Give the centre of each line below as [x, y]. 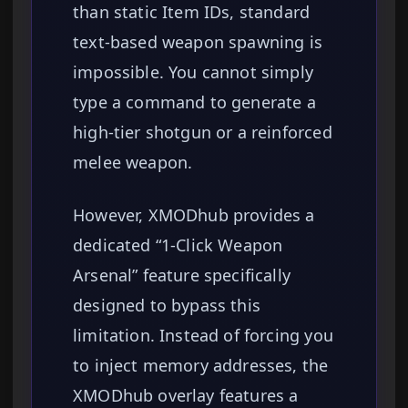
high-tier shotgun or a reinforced [203, 133]
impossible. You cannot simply [194, 72]
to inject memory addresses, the [201, 366]
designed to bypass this [167, 306]
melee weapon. [133, 163]
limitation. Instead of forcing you [203, 336]
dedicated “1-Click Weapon [178, 245]
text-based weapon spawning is [198, 42]
